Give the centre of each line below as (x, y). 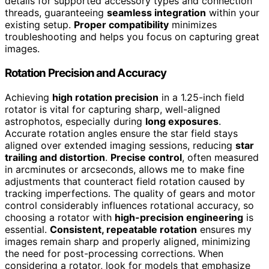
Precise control (146, 157)
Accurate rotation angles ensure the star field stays (121, 133)
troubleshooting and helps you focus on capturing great (132, 37)
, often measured (220, 157)
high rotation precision (105, 97)
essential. (27, 229)
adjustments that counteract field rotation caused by (125, 181)
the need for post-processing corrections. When (114, 253)
